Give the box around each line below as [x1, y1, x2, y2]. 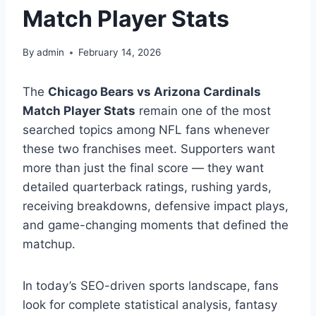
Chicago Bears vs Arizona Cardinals [48, 85, 261, 99]
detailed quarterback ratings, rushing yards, [23, 180, 272, 195]
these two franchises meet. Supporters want [23, 142, 275, 157]
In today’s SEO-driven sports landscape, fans [23, 279, 279, 293]
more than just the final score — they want [23, 161, 264, 176]
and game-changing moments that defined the [23, 218, 288, 233]
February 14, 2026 [78, 47, 162, 59]
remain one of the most [135, 104, 271, 119]
